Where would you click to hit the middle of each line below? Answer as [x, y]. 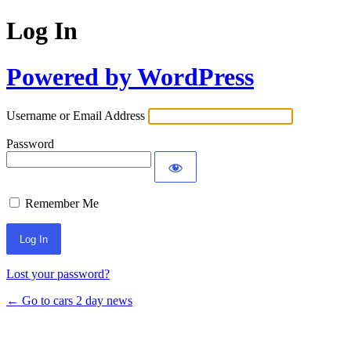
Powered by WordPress [130, 76]
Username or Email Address [76, 116]
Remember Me [62, 204]
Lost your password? [58, 274]
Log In [42, 31]
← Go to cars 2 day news [69, 301]
